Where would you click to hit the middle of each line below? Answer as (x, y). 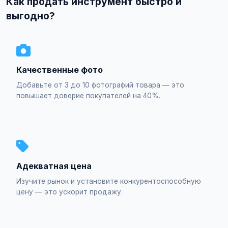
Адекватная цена (54, 166)
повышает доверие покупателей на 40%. (88, 96)
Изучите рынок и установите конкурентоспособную (109, 181)
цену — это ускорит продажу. (69, 192)
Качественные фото (60, 70)
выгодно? (31, 16)
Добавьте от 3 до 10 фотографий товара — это (100, 85)
